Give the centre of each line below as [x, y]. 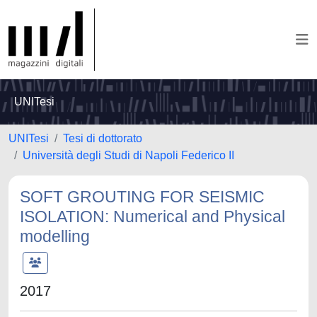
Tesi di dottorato [103, 138]
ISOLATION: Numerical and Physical [152, 217]
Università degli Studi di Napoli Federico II [128, 155]
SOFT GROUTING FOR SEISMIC [142, 197]
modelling [55, 236]
